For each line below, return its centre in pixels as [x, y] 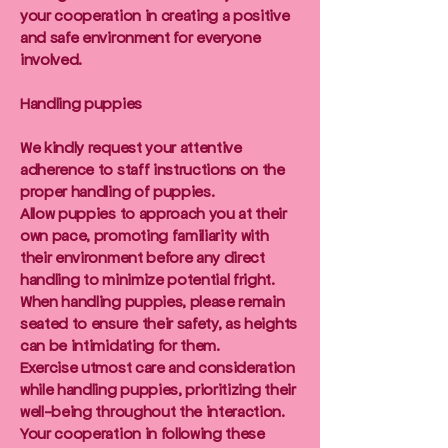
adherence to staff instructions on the [152, 169]
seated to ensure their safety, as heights [158, 323]
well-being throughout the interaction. [152, 411]
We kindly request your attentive [131, 147]
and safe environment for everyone [140, 37]
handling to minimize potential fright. [147, 279]
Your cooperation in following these [142, 433]
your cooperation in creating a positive [155, 15]
